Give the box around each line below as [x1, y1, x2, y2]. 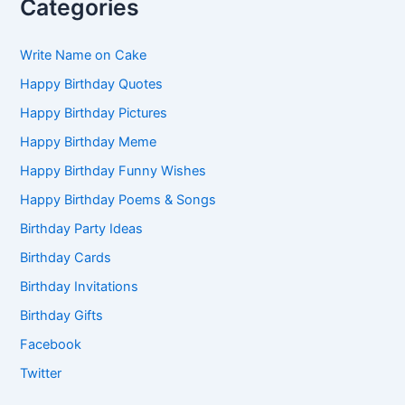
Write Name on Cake [20, 47, 147, 64]
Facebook [20, 335, 82, 353]
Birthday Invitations [20, 278, 139, 295]
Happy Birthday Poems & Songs [20, 192, 217, 209]
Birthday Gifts [20, 306, 104, 324]
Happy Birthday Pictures [20, 105, 168, 122]
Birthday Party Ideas [20, 220, 144, 237]
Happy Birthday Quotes [20, 76, 164, 93]
